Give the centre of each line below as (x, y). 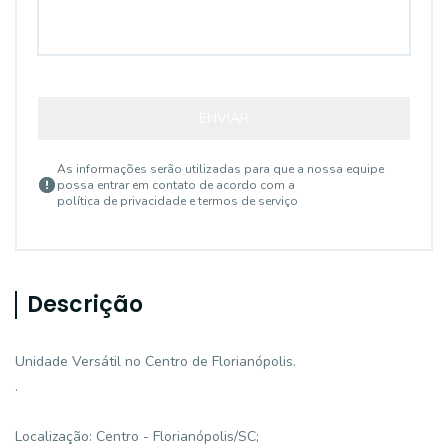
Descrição (85, 304)
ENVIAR (224, 118)
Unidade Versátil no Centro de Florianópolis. (155, 361)
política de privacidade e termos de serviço (177, 201)
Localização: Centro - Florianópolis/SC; (137, 436)
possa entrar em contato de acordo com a (176, 185)
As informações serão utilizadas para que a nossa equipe (220, 169)
